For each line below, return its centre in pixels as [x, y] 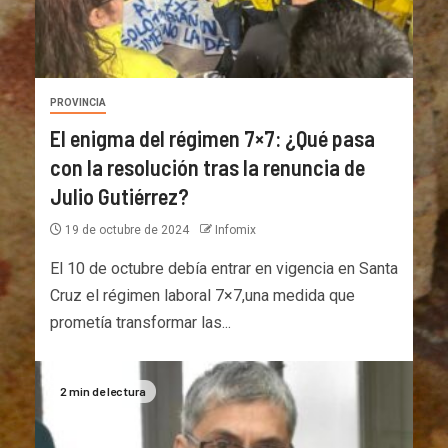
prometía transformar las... [140, 322]
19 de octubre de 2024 [127, 229]
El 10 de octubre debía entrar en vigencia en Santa [224, 268]
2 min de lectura [103, 390]
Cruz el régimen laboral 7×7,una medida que [202, 295]
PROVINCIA [78, 102]
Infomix [235, 229]
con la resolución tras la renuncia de [207, 166]
